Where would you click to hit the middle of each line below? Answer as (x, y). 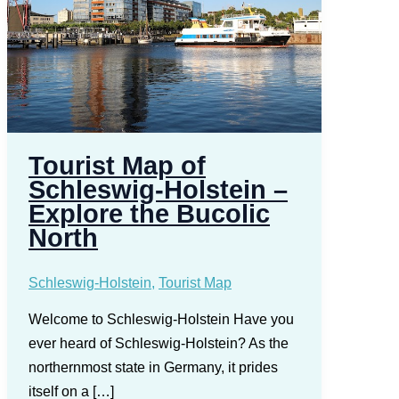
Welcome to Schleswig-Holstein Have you (161, 319)
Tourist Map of (117, 166)
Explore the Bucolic (149, 214)
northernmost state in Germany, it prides (153, 367)
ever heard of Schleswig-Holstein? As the (159, 343)
